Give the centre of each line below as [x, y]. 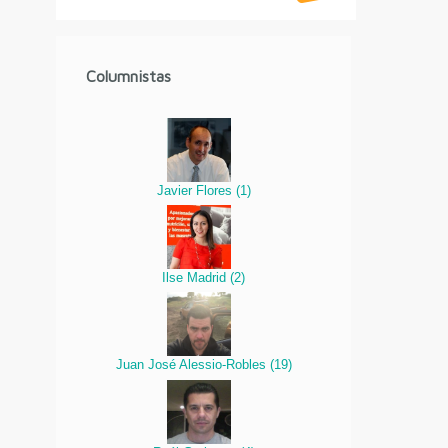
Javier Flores [196, 191]
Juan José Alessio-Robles [192, 365]
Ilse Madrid [196, 278]
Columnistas [129, 75]
